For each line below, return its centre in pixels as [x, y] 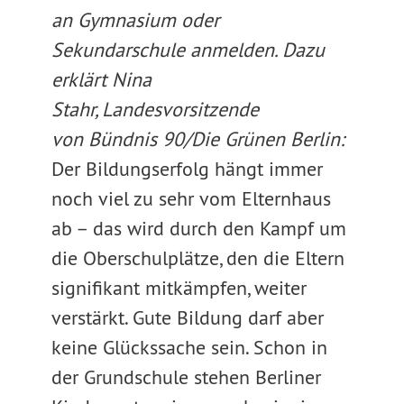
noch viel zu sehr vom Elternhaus [191, 198]
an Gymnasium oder [135, 20]
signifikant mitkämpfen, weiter [179, 288]
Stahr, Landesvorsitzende [155, 109]
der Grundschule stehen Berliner [186, 377]
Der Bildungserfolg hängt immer [187, 169]
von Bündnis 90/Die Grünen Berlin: [197, 139]
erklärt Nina [101, 79]
